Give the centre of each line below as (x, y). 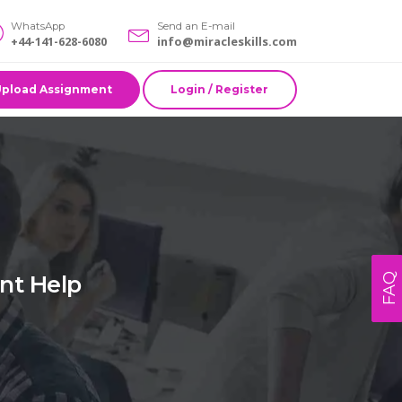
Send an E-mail (196, 26)
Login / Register (220, 89)
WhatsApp (38, 26)
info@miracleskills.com (227, 42)
